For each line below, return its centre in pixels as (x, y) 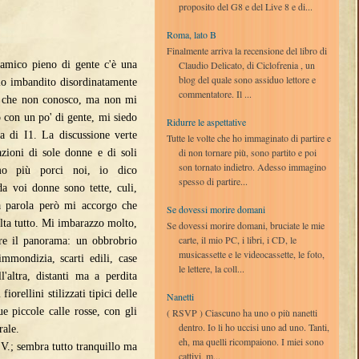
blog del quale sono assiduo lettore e (247, 79)
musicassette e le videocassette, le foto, (252, 254)
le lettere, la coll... (212, 269)
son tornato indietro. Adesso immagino (252, 167)
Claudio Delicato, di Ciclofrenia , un (247, 65)
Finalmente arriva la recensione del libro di (247, 50)
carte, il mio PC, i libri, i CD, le (238, 240)
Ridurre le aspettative (206, 121)
